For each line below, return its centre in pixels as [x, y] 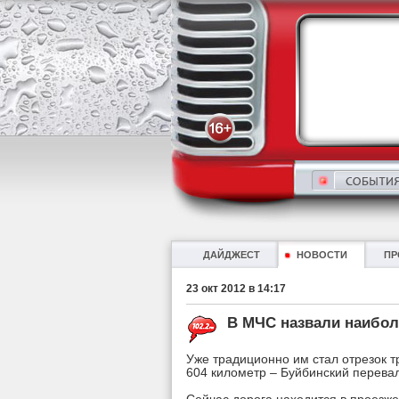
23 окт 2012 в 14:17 [236, 289]
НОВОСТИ [322, 255]
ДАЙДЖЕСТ [232, 255]
